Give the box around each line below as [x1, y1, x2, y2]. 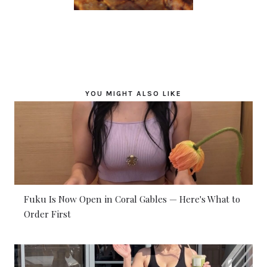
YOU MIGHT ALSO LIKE [85, 89, 182, 98]
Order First [24, 208, 71, 221]
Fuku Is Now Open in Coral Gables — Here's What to [24, 193, 240, 206]
